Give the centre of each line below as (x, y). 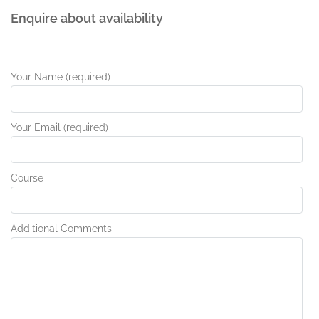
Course (27, 178)
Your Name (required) (61, 77)
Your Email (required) (59, 127)
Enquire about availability (87, 18)
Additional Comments (61, 229)
